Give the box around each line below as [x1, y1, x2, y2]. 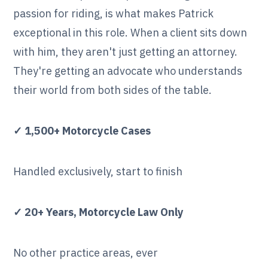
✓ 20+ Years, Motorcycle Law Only [13, 205, 184, 220]
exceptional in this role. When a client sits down [13, 26, 248, 40]
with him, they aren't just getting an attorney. [13, 45, 238, 59]
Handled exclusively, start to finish [13, 165, 183, 179]
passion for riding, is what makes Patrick [13, 7, 214, 21]
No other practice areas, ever [13, 246, 159, 260]
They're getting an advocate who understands [13, 64, 243, 78]
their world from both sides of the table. [13, 83, 212, 98]
